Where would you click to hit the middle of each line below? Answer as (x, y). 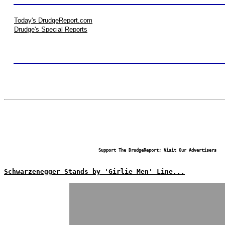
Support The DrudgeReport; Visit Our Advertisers (157, 150)
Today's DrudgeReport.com (53, 20)
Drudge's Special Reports (51, 29)
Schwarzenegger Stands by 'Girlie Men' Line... (94, 172)
